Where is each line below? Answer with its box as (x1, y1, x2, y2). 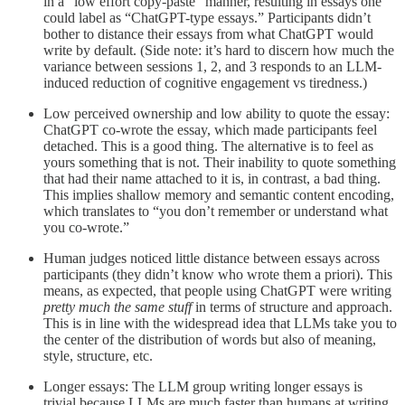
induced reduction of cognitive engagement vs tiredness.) (43, 74, 367, 90)
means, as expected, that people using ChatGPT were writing (43, 282, 391, 298)
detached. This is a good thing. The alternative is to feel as (43, 137, 373, 154)
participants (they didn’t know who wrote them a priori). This (43, 266, 392, 282)
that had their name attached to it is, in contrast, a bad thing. (43, 170, 381, 186)
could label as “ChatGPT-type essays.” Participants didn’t (43, 9, 371, 25)
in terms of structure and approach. (192, 298, 392, 315)
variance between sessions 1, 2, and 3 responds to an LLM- (43, 58, 381, 74)
